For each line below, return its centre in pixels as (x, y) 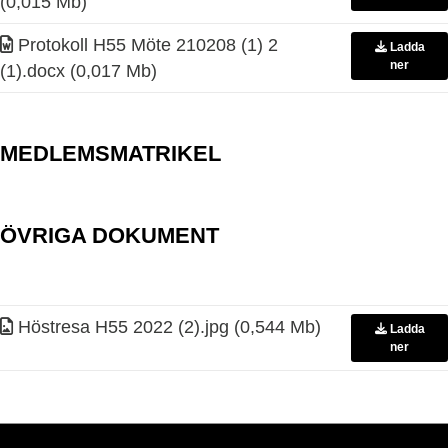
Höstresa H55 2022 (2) (106, 327)
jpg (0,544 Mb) (263, 327)
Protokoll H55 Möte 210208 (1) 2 (145, 45)
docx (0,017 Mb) (92, 71)
